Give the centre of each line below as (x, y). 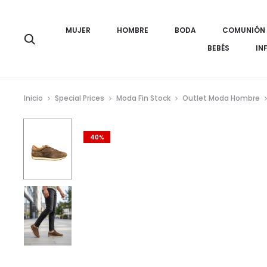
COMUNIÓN (243, 30)
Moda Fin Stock (143, 98)
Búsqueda (56, 38)
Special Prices (80, 98)
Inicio (33, 98)
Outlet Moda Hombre (221, 98)
